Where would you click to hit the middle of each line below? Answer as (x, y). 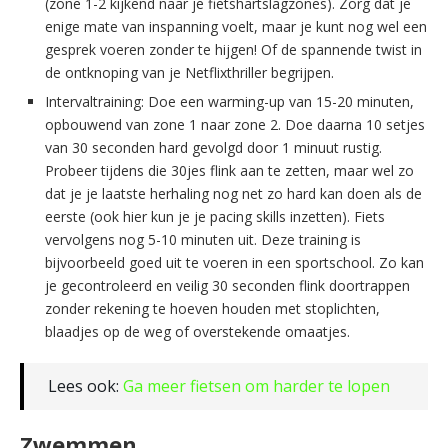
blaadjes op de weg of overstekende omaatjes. (197, 331)
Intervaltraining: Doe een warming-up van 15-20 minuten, (229, 101)
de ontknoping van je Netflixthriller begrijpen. (189, 72)
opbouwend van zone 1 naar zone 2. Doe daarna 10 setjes (235, 124)
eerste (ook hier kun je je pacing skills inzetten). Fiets (215, 216)
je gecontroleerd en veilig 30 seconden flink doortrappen (227, 285)
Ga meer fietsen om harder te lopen (256, 385)
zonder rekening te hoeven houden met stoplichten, (212, 308)
